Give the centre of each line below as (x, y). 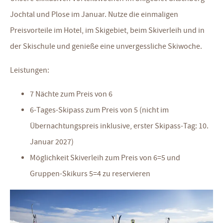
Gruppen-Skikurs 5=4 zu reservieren (90, 174)
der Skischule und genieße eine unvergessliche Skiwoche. (106, 46)
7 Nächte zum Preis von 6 (71, 94)
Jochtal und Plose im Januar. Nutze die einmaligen (94, 14)
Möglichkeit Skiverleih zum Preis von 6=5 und (105, 158)
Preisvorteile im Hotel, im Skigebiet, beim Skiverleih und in (107, 30)
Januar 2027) (52, 142)
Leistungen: (30, 70)
